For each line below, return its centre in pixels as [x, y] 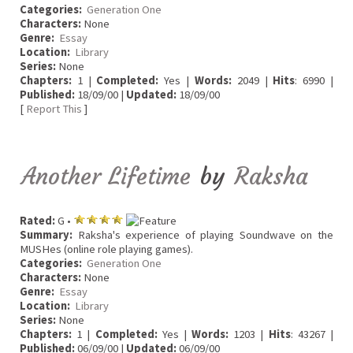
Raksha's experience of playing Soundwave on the [203, 235]
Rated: [37, 221]
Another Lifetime [106, 176]
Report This [54, 109]
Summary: [46, 235]
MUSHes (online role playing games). [106, 249]
